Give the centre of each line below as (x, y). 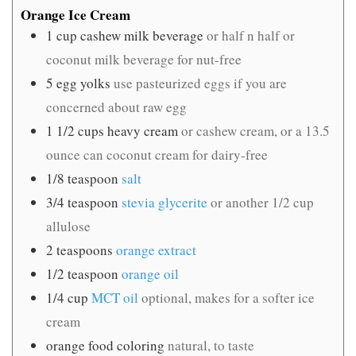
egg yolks (83, 83)
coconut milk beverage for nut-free (144, 59)
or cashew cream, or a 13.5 (255, 130)
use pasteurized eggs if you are (200, 83)
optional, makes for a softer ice (228, 297)
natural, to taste (211, 345)
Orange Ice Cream (75, 14)
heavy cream (143, 130)
